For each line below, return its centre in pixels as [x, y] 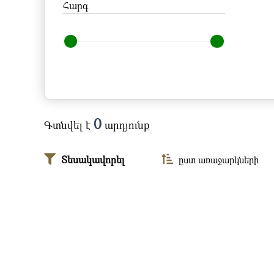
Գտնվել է [69, 125]
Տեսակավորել [92, 160]
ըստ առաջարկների [218, 160]
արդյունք [126, 125]
